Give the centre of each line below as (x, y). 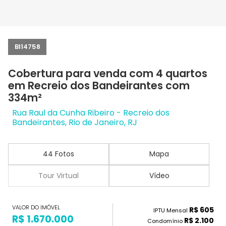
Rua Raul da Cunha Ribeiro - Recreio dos (91, 113)
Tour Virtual (58, 176)
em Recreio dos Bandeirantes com (99, 86)
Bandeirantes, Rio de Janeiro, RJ (75, 122)
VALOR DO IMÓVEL (36, 208)
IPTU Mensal (171, 211)
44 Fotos (58, 154)
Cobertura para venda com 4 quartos (108, 73)
